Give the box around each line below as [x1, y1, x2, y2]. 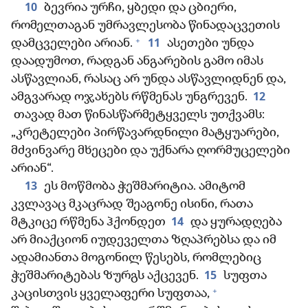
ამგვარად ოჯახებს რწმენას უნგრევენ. [11, 91, 247, 104]
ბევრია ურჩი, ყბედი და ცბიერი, [41, 1, 236, 15]
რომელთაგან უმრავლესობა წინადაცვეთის [11, 19, 280, 33]
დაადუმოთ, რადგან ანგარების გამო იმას [11, 55, 263, 69]
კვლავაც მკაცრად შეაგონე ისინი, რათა [11, 198, 253, 212]
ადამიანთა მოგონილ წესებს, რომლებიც [11, 252, 261, 265]
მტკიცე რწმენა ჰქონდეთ [11, 216, 166, 230]
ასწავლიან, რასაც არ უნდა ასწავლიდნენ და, [11, 73, 286, 87]
